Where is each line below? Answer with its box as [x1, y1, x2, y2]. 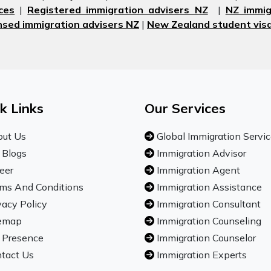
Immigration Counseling [154, 215, 261, 227]
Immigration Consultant [154, 198, 261, 210]
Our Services [145, 100, 226, 117]
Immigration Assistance [154, 181, 262, 193]
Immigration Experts [154, 249, 247, 261]
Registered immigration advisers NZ [27, 4, 208, 16]
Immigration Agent [154, 164, 240, 176]
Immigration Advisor [154, 147, 246, 159]
